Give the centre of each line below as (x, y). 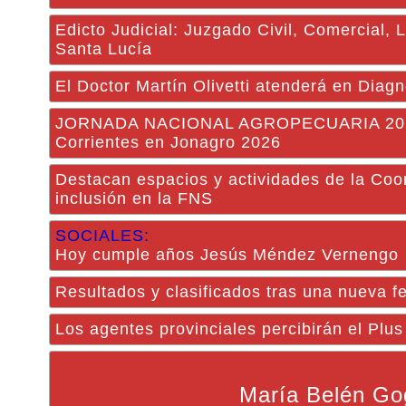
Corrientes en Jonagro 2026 (168, 142)
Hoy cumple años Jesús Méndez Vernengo (227, 255)
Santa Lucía (104, 49)
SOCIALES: (102, 236)
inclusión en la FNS (134, 198)
